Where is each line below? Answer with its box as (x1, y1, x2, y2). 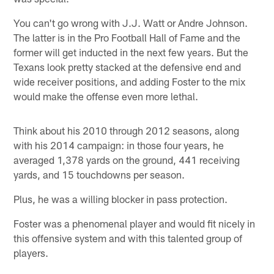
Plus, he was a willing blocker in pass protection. (13, 193, 228, 206)
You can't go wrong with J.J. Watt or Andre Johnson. (13, 17, 248, 29)
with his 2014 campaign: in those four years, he (13, 139, 224, 152)
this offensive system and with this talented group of (13, 232, 243, 245)
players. (13, 246, 49, 259)
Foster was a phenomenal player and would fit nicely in (13, 217, 256, 230)
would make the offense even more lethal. (13, 90, 199, 103)
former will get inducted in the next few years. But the (13, 46, 249, 59)
